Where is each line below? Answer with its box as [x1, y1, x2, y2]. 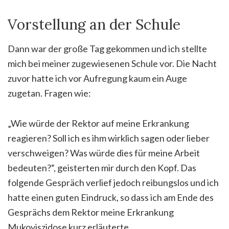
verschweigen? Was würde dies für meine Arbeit [8, 147, 200, 158]
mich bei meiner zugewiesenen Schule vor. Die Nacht [8, 57, 217, 69]
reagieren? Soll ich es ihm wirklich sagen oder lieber [8, 132, 210, 144]
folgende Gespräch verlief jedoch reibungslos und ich [8, 176, 219, 188]
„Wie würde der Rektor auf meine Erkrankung [8, 117, 189, 129]
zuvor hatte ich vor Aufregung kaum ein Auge [8, 72, 187, 84]
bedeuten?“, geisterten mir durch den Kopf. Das [8, 162, 196, 173]
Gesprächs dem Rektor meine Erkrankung [8, 206, 174, 218]
